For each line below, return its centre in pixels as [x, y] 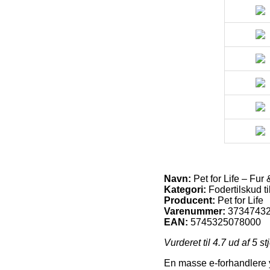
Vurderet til [188, 242]
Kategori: [185, 189]
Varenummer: [195, 211]
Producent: [190, 200]
